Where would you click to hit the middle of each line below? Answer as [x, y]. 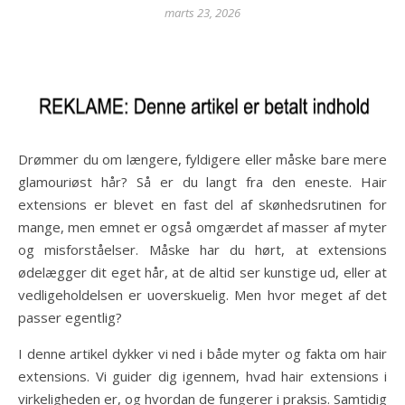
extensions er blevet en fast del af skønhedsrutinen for [202, 204]
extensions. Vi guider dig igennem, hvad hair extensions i [202, 376]
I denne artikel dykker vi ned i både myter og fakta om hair [202, 353]
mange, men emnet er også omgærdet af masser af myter [202, 227]
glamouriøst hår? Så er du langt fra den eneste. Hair [202, 182]
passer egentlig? [70, 317]
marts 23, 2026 [202, 13]
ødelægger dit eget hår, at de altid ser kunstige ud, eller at [202, 272]
